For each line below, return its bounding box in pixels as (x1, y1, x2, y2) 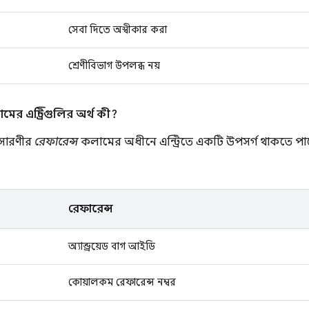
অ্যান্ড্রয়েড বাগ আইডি (68, 240, 155, 252)
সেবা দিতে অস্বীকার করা (68, 23, 167, 36)
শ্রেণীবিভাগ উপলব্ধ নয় (68, 59, 160, 72)
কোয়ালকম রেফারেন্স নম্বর (68, 276, 176, 288)
